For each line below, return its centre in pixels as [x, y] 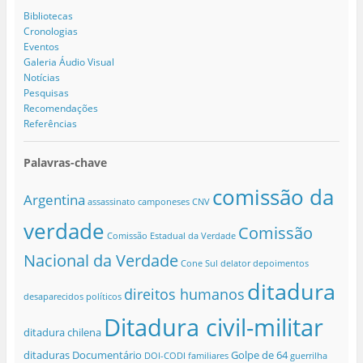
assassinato [111, 202]
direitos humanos [184, 295]
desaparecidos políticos [72, 297]
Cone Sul [199, 264]
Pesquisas [46, 93]
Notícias [41, 78]
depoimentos [280, 264]
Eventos [41, 47]
